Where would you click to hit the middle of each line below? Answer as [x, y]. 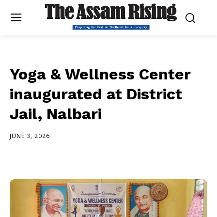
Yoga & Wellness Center [100, 74]
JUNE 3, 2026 [30, 136]
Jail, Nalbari [56, 114]
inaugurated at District [96, 94]
